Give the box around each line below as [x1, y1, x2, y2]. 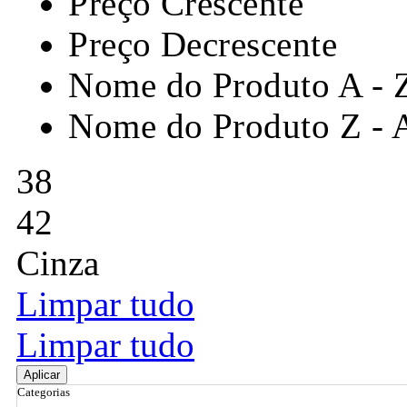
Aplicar [24, 368, 60, 382]
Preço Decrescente [68, 25, 338, 65]
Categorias [17, 385, 70, 400]
